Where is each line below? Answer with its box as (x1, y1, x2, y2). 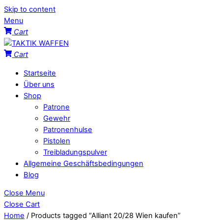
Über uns (24, 80, 55, 89)
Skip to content (4, 5, 55, 14)
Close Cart (4, 200, 40, 209)
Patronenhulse (43, 125, 92, 134)
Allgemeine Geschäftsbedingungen (24, 159, 143, 168)
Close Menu (4, 189, 45, 198)
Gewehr (43, 113, 70, 123)
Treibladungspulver (43, 147, 107, 157)
